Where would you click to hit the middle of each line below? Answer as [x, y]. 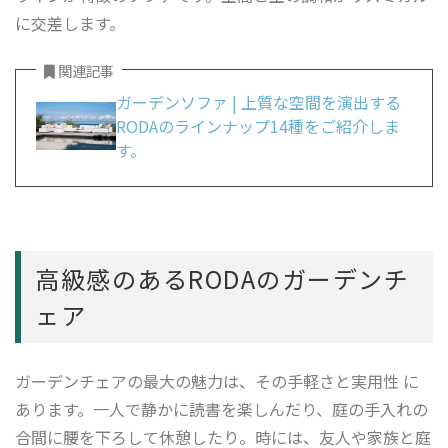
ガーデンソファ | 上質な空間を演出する [258, 102]
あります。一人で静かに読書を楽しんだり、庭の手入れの [221, 409]
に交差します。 [70, 23]
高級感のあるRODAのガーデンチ [222, 279]
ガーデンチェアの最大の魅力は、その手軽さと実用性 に [217, 381]
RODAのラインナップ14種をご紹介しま [258, 126]
